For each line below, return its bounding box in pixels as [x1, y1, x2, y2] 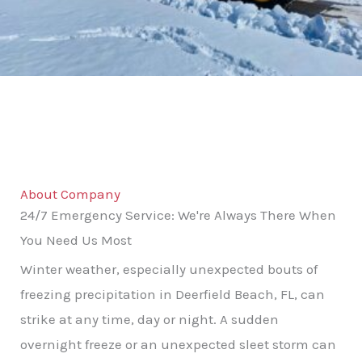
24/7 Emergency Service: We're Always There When [20, 206, 336, 223]
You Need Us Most [20, 231, 132, 248]
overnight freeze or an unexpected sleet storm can [20, 335, 336, 352]
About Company [20, 185, 120, 202]
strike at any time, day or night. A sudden [20, 310, 279, 327]
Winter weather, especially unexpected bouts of [20, 260, 318, 277]
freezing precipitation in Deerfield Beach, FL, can [20, 285, 325, 302]
